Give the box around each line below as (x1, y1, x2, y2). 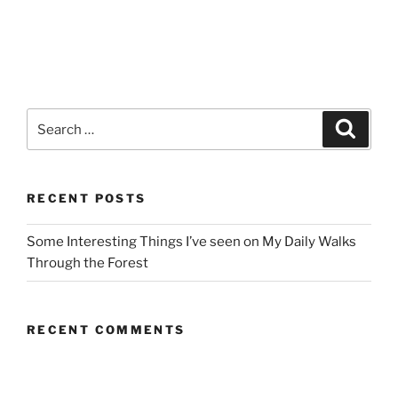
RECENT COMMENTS (27, 322, 186, 337)
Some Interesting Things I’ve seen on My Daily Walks (27, 234, 356, 251)
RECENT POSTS (27, 191, 147, 206)
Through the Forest (27, 255, 148, 272)
